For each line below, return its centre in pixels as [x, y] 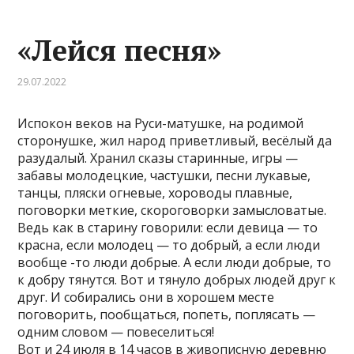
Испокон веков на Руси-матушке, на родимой [161, 123]
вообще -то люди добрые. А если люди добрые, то [175, 262]
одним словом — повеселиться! [116, 332]
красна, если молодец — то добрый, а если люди [169, 245]
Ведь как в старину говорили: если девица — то [168, 228]
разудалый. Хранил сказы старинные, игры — [158, 158]
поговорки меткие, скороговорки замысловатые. [172, 210]
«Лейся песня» [120, 50]
